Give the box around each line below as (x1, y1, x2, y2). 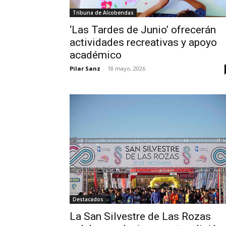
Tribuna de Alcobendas (73, 9, 134, 17)
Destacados (73, 195, 103, 203)
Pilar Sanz (70, 65, 100, 73)
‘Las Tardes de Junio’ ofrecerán (70, 24, 216, 36)
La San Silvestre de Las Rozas (70, 210, 211, 222)
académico (70, 49, 122, 62)
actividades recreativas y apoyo (70, 36, 217, 49)
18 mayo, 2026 (107, 65, 145, 73)
